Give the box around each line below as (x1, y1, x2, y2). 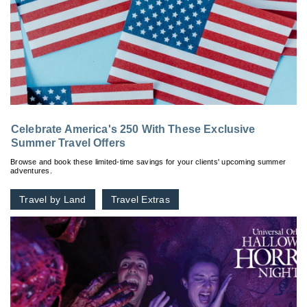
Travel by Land (19, 193, 86, 205)
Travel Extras (110, 193, 170, 205)
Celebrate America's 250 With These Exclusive (11, 123, 256, 135)
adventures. (10, 166, 52, 175)
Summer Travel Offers (11, 136, 125, 149)
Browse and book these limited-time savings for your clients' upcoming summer (10, 157, 286, 166)
